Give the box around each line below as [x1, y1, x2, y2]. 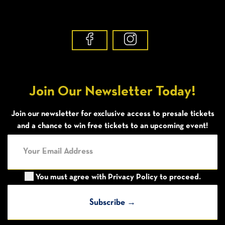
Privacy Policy [107, 173, 158, 181]
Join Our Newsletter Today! [29, 85, 196, 98]
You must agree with [35, 173, 108, 181]
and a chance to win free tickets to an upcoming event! [17, 123, 208, 130]
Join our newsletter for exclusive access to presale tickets [11, 110, 214, 118]
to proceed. [157, 173, 201, 181]
